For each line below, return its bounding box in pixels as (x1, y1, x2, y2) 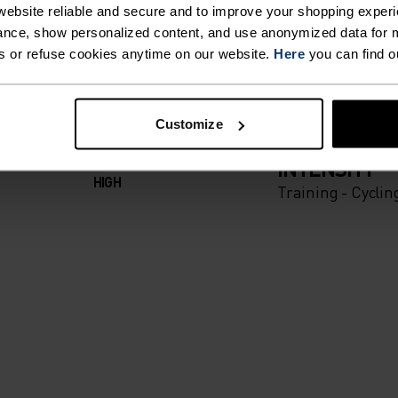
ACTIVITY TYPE (277, 116, 366, 136)
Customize (155, 115, 223, 131)
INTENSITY (277, 155, 375, 183)
